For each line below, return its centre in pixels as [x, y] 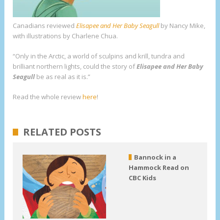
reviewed [62, 25]
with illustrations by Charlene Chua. [66, 36]
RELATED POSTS [62, 132]
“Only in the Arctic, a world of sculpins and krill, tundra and [99, 56]
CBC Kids [142, 178]
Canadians [29, 25]
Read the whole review [48, 96]
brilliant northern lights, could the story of [75, 66]
